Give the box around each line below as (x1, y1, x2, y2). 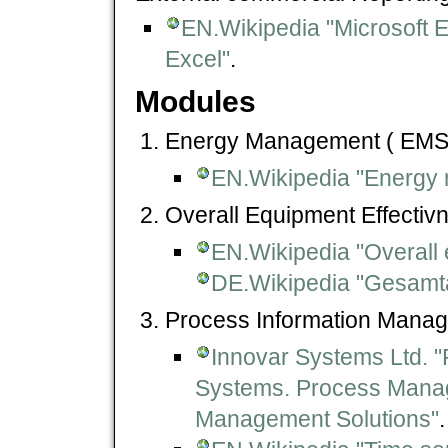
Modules (135, 84, 256, 118)
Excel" (165, 45, 230, 72)
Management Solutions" (195, 406, 439, 433)
